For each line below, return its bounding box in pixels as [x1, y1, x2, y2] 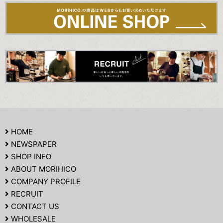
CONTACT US [9, 202, 59, 212]
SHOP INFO [9, 152, 51, 162]
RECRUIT [9, 189, 43, 199]
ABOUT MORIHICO [9, 164, 76, 174]
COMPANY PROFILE [9, 177, 81, 187]
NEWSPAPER [9, 139, 57, 149]
